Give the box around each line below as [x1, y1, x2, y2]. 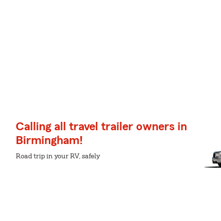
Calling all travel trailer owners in [16, 121, 187, 133]
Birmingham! [16, 135, 83, 147]
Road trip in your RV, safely [16, 153, 100, 160]
